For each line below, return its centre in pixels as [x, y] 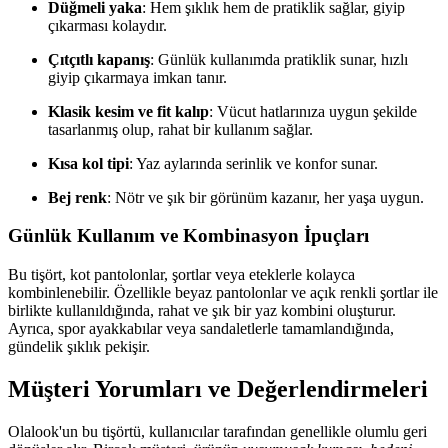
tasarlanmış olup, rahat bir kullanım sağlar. [180, 129]
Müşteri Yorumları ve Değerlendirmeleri [218, 388]
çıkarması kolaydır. [107, 25]
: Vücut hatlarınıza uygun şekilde [313, 111]
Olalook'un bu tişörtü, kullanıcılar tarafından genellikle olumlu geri [217, 431]
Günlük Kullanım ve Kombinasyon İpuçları [188, 236]
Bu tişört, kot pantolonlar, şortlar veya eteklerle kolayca [181, 275]
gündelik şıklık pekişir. [79, 347]
